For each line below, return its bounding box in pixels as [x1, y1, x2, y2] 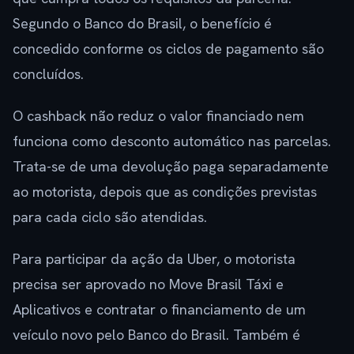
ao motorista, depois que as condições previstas [13, 183, 317, 201]
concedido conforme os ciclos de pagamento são [13, 40, 324, 58]
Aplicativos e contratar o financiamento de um [13, 300, 306, 319]
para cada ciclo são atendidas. [13, 208, 207, 227]
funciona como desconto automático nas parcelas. [13, 132, 331, 151]
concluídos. [13, 65, 84, 84]
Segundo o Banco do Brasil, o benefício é [13, 14, 272, 33]
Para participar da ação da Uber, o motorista [13, 250, 296, 269]
